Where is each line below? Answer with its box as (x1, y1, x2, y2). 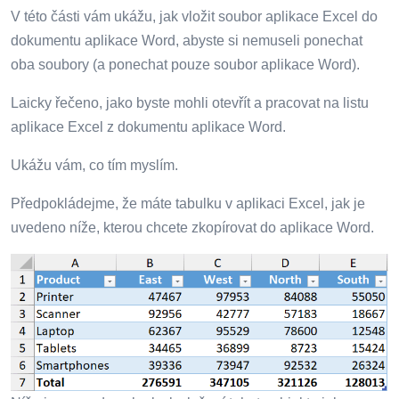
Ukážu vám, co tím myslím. (11, 157, 178, 173)
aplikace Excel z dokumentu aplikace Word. (11, 118, 286, 134)
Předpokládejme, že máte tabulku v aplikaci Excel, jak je (11, 195, 365, 211)
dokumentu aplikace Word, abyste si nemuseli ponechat (11, 32, 362, 48)
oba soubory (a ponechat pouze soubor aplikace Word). (11, 56, 360, 72)
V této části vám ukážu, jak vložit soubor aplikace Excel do (11, 8, 378, 24)
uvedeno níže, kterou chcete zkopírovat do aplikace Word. (11, 219, 374, 235)
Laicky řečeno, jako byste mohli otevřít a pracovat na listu (11, 94, 369, 110)
